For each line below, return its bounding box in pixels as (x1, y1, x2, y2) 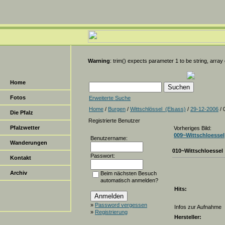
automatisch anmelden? (100, 177, 158, 183)
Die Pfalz (10, 109, 33, 116)
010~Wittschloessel (172, 148, 223, 154)
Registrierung (95, 209, 128, 215)
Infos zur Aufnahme (174, 204, 221, 210)
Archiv (10, 170, 27, 176)
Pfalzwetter (10, 125, 40, 131)
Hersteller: (174, 214, 201, 220)
